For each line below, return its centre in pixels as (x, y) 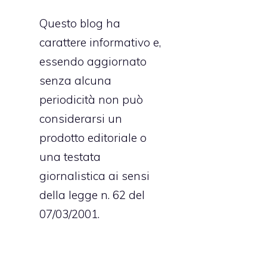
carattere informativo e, (100, 42)
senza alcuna (75, 80)
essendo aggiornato (93, 61)
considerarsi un (81, 118)
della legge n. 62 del (92, 195)
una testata (70, 156)
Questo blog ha (80, 23)
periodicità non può (91, 99)
